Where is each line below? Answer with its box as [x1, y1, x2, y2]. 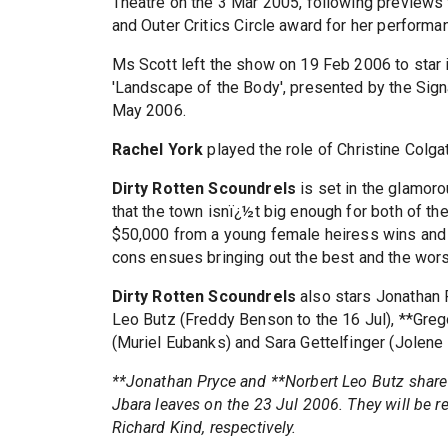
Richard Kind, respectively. [111, 418, 297, 438]
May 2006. [111, 101, 186, 121]
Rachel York [111, 140, 204, 160]
